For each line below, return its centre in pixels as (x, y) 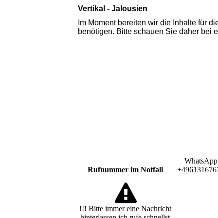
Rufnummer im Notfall (125, 170)
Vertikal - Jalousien (114, 9)
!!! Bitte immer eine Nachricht (125, 208)
